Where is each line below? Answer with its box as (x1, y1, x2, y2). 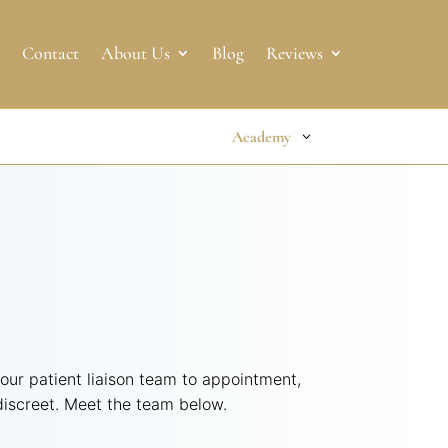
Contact (21, 42, 79, 64)
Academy (231, 126, 291, 147)
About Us (100, 42, 170, 64)
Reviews (265, 42, 323, 64)
